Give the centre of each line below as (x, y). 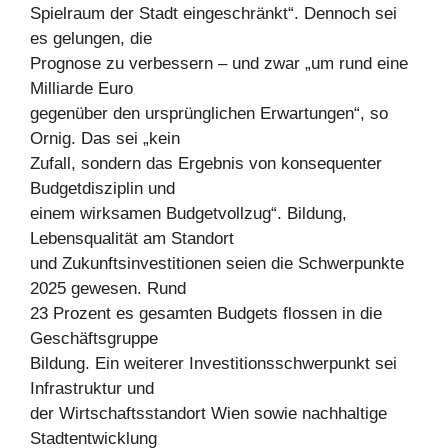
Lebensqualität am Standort (132, 239)
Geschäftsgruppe (94, 339)
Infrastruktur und (92, 389)
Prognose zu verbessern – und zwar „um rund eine (219, 64)
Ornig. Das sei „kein (105, 139)
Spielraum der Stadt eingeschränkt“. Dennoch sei (213, 14)
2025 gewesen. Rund (108, 289)
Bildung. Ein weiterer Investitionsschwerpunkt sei (213, 364)
